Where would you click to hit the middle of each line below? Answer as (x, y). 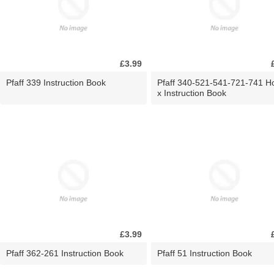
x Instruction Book (192, 93)
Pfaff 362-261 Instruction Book (65, 253)
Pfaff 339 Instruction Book (56, 82)
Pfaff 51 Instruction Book (205, 253)
